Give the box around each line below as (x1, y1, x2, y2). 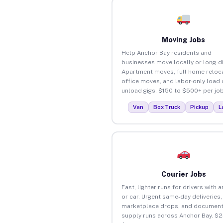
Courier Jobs (161, 170, 206, 178)
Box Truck (153, 104, 181, 110)
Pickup (190, 104, 209, 110)
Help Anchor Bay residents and (121, 49, 212, 56)
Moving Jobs (162, 35, 206, 44)
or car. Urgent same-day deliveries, (121, 193, 222, 200)
